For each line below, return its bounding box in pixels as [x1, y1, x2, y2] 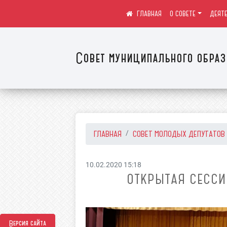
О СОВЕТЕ [170, 9, 196, 18]
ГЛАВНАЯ [94, 129, 122, 139]
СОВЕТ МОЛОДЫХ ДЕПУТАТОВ [133, 129, 225, 139]
